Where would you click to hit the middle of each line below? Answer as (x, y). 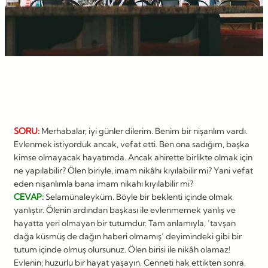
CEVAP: (30, 197)
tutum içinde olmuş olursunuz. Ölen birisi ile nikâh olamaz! (122, 249)
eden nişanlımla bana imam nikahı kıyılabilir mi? (103, 183)
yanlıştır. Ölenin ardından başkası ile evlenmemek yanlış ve (125, 210)
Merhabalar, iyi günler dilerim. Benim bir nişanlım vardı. (144, 131)
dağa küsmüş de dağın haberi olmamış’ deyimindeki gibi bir (128, 236)
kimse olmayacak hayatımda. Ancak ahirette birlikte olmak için (133, 157)
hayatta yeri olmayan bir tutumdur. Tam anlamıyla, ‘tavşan (125, 223)
